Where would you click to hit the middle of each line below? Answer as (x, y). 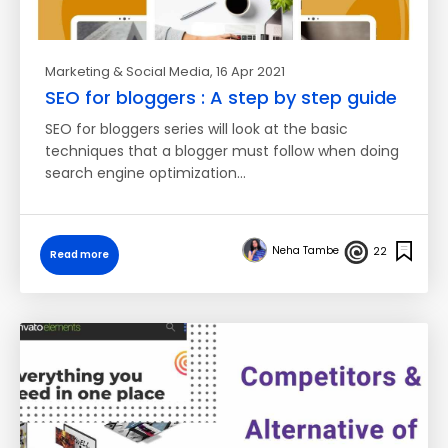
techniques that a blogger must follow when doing (222, 151)
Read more (79, 254)
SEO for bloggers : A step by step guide (221, 97)
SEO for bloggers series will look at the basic (196, 129)
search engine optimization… (145, 173)
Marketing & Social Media (127, 71)
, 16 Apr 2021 (247, 71)
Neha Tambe (305, 250)
